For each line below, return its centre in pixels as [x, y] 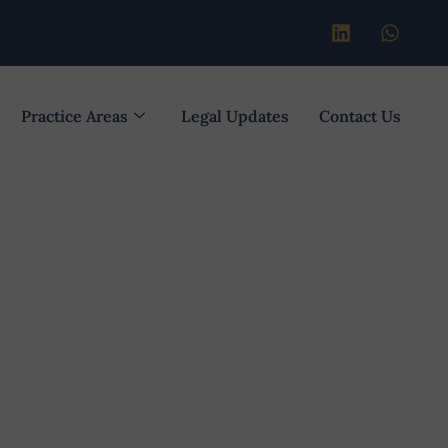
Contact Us [360, 116]
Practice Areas [75, 116]
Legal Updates [235, 116]
